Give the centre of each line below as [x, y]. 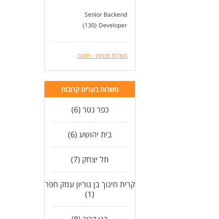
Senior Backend [106, 14]
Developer [113, 25]
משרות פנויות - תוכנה [102, 55]
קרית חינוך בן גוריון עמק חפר [90, 184]
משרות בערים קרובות [90, 89]
